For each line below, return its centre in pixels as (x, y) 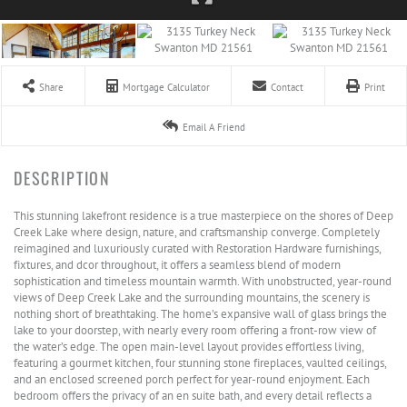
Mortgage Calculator (166, 87)
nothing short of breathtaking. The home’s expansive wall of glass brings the (200, 314)
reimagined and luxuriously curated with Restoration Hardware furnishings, (197, 248)
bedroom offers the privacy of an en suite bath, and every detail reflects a (193, 396)
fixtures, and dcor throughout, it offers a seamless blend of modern (177, 265)
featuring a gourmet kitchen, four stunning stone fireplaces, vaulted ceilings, (200, 363)
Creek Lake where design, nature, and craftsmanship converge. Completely (197, 232)
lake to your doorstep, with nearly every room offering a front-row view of (195, 330)
